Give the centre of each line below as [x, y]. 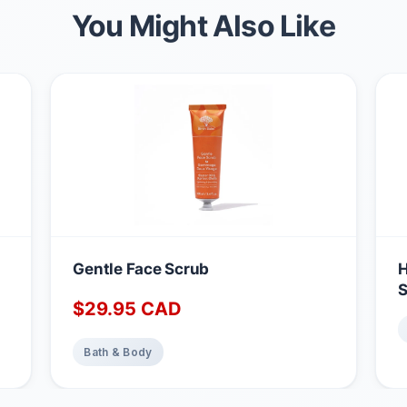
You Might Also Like [203, 25]
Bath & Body [118, 352]
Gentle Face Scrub [141, 268]
